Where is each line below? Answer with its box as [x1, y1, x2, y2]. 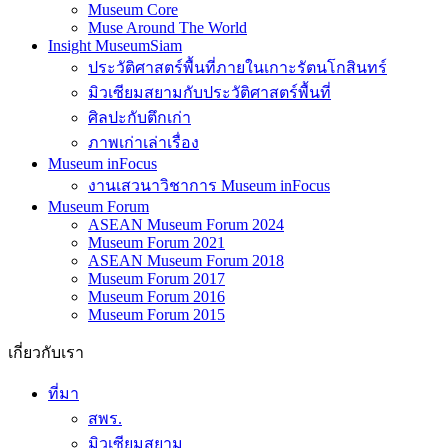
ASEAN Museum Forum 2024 [88, 188, 284, 206]
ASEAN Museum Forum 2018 [88, 224, 284, 242]
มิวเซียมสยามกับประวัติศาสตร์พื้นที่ [88, 56, 331, 74]
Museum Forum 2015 [88, 278, 225, 296]
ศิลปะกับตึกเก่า [88, 81, 191, 99]
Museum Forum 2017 [88, 242, 225, 260]
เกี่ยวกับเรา [8, 316, 84, 334]
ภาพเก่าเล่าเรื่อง [88, 106, 199, 124]
